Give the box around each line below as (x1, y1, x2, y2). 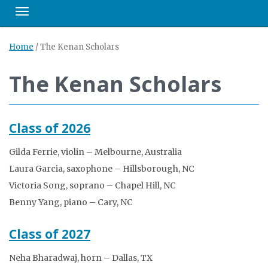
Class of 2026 (9, 120, 90, 136)
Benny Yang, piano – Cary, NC (9, 197, 133, 208)
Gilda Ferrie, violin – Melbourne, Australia (9, 147, 182, 157)
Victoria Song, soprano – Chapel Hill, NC (9, 180, 176, 191)
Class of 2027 (9, 226, 90, 242)
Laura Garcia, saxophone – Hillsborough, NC (9, 163, 194, 174)
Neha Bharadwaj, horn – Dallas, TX (9, 252, 153, 263)
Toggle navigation (22, 9, 93, 20)
